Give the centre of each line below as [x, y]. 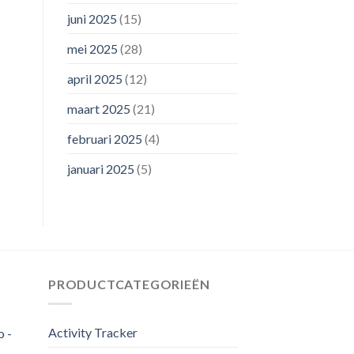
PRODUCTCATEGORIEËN [129, 284]
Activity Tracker [93, 333]
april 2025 [94, 79]
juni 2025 [92, 19]
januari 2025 [100, 169]
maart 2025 [98, 109]
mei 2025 [92, 49]
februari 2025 [104, 139]
